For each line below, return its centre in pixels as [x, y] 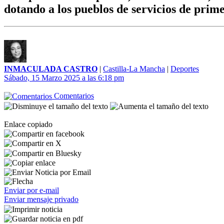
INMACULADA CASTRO [51, 69]
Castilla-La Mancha [134, 69]
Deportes [185, 69]
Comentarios [73, 96]
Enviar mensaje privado [41, 199]
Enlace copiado [28, 124]
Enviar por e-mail [31, 190]
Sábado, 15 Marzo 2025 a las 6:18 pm [64, 78]
